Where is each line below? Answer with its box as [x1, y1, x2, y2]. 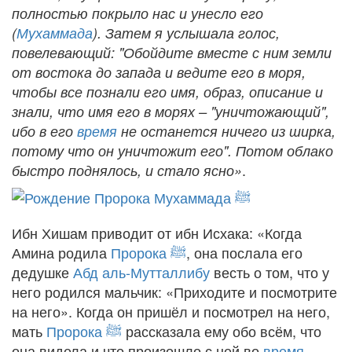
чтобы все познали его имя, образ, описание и [12, 81, 323, 101]
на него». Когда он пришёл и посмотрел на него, [12, 300, 330, 321]
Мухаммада [16, 22, 93, 42]
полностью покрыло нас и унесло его [12, 2, 263, 23]
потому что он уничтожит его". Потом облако [12, 140, 333, 160]
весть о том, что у [210, 261, 329, 282]
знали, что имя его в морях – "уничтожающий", [12, 101, 329, 121]
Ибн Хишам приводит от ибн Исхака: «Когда [12, 222, 302, 243]
